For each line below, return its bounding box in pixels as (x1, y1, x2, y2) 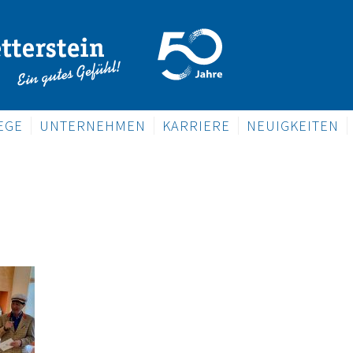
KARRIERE (162, 117, 230, 135)
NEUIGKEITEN (247, 117, 339, 135)
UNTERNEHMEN (39, 117, 146, 135)
